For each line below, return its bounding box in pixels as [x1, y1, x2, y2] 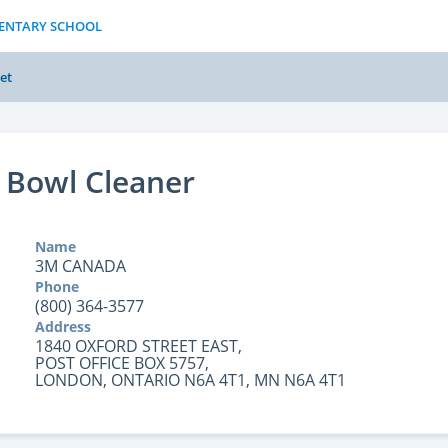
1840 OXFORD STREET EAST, [34, 335, 242, 357]
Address [34, 317, 91, 336]
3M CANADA [34, 255, 126, 277]
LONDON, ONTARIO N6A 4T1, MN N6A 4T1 [34, 369, 346, 391]
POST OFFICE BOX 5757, [34, 352, 209, 374]
